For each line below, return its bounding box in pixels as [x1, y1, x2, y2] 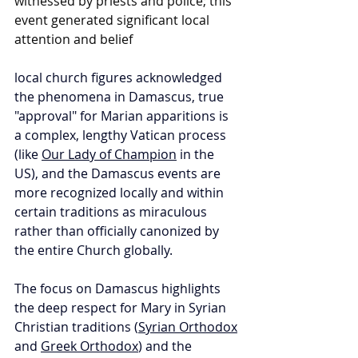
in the [177, 145, 217, 164]
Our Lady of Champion [42, 145, 177, 164]
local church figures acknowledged [14, 69, 225, 87]
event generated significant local [14, 11, 213, 30]
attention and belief [14, 30, 133, 49]
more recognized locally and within [14, 184, 227, 202]
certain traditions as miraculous [14, 203, 210, 221]
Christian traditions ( [14, 318, 138, 336]
